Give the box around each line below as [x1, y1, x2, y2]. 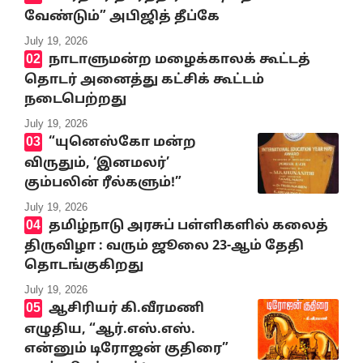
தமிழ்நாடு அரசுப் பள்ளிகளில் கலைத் [48, 217, 328, 234]
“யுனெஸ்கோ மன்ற [48, 135, 196, 152]
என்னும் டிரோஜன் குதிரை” [24, 340, 228, 357]
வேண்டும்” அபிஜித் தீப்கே [24, 8, 220, 25]
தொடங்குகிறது [24, 258, 143, 275]
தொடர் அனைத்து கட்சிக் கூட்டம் [24, 72, 264, 89]
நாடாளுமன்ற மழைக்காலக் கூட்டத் [48, 51, 310, 68]
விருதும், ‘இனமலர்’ [24, 155, 169, 172]
